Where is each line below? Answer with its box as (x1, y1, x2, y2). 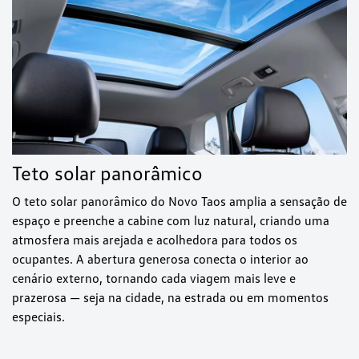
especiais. (12, 309, 65, 325)
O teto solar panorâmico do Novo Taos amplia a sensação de (12, 193, 347, 210)
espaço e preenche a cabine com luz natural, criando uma (12, 212, 329, 229)
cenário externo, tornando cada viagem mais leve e (12, 270, 296, 287)
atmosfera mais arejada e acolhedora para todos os (12, 232, 297, 248)
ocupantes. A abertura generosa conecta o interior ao (12, 251, 309, 268)
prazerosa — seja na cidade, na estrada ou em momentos (12, 289, 329, 306)
